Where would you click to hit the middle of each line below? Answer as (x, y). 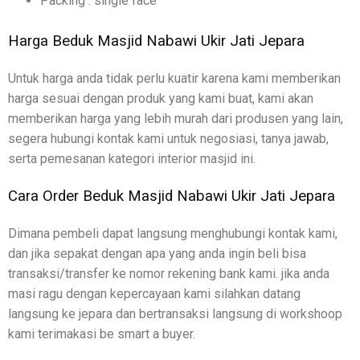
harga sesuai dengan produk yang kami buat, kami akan (161, 98)
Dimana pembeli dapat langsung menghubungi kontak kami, (173, 233)
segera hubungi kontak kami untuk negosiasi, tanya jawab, (168, 138)
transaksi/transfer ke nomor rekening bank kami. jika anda (169, 273)
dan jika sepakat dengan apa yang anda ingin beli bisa (157, 253)
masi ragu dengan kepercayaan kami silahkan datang (154, 293)
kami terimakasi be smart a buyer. (102, 333)
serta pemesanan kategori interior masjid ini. (132, 158)
